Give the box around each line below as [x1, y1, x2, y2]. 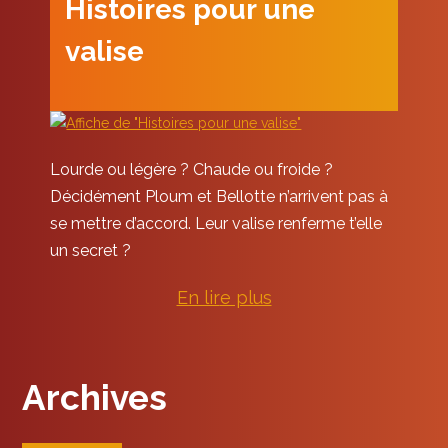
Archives [22, 376, 168, 418]
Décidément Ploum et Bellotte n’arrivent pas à [50, 186, 389, 206]
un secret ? [50, 240, 132, 260]
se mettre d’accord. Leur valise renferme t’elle [50, 213, 383, 233]
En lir [176, 286, 220, 308]
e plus [219, 286, 272, 308]
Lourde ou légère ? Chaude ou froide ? [50, 159, 334, 179]
